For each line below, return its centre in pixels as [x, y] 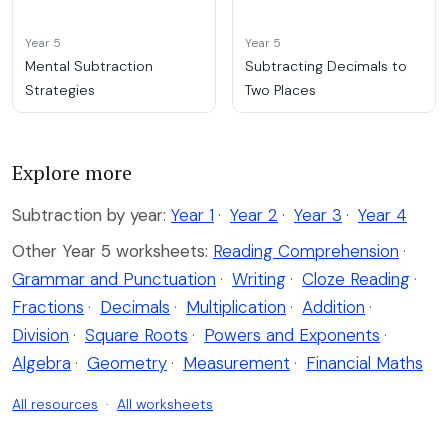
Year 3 [318, 215]
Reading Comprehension [306, 251]
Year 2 [254, 215]
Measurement [236, 363]
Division [40, 335]
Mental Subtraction [89, 66]
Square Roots [136, 335]
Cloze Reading [356, 279]
